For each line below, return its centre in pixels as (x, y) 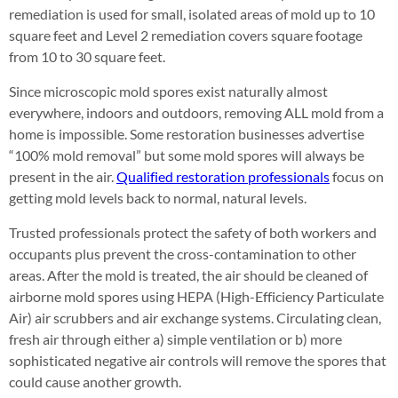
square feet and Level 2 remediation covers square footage (186, 35)
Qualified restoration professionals (223, 176)
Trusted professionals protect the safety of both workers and (193, 232)
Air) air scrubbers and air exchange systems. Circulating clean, (195, 318)
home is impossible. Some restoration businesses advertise (187, 134)
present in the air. (63, 176)
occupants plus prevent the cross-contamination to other (183, 254)
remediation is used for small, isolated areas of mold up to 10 (192, 14)
